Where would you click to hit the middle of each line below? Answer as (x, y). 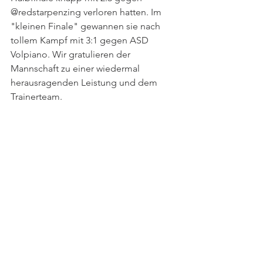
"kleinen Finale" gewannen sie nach (87, 26)
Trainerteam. (36, 97)
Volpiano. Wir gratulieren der (72, 54)
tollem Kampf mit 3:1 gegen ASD (81, 40)
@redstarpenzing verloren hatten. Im (87, 12)
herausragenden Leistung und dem (85, 82)
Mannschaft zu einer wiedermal (76, 68)
